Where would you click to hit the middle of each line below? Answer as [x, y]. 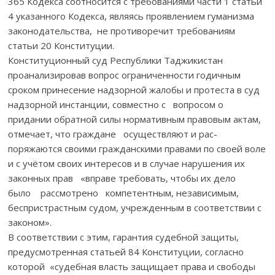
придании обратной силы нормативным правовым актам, [135, 119]
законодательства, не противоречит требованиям [122, 30]
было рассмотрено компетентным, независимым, [127, 192]
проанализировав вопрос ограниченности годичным [125, 75]
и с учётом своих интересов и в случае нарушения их [127, 163]
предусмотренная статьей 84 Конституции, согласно [126, 251]
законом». [30, 222]
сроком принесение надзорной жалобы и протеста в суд [134, 89]
